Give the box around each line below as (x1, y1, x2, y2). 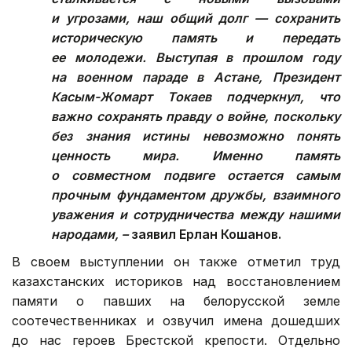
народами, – (51, 225, 128, 242)
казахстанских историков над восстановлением (12, 273, 340, 289)
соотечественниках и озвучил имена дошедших (12, 312, 340, 328)
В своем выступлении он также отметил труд (12, 253, 340, 269)
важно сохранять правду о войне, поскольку (51, 108, 340, 124)
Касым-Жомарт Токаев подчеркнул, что (51, 88, 340, 104)
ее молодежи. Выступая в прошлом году (51, 49, 340, 65)
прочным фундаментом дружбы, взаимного (51, 186, 340, 203)
